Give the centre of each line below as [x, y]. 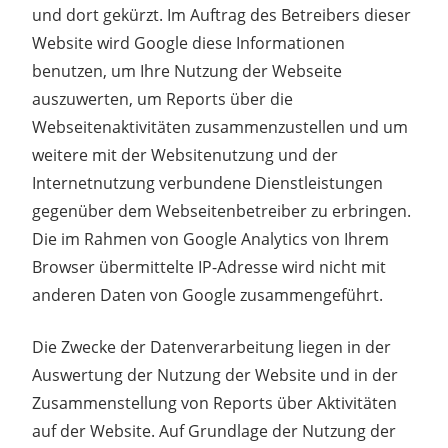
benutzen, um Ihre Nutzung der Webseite [187, 70]
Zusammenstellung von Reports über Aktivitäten [214, 402]
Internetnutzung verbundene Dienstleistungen [207, 182]
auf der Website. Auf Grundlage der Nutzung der [214, 430]
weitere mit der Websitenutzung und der [185, 154]
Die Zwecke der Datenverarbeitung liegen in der [211, 346]
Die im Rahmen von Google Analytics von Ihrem [210, 238]
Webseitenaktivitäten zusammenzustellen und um [220, 126]
